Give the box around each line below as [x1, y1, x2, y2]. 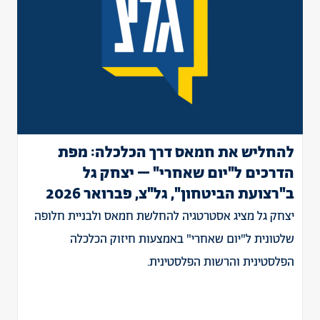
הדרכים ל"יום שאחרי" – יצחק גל [83, 163, 294, 184]
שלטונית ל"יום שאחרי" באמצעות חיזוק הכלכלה [70, 231, 294, 248]
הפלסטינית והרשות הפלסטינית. [147, 254, 294, 271]
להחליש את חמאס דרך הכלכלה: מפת [58, 142, 294, 164]
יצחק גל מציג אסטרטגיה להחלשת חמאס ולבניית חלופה [34, 208, 294, 225]
